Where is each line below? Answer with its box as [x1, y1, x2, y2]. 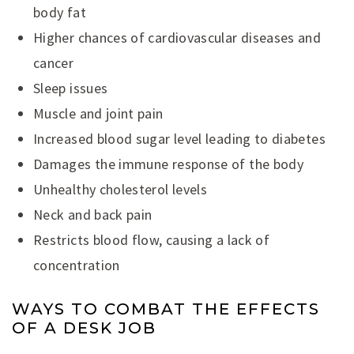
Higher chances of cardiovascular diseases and [33, 28, 322, 47]
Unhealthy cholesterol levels [33, 179, 208, 198]
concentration [33, 255, 120, 274]
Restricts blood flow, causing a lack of [33, 230, 270, 249]
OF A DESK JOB [12, 318, 156, 337]
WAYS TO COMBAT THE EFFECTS [12, 299, 320, 318]
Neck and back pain [33, 205, 153, 224]
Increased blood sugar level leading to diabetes [33, 129, 326, 148]
